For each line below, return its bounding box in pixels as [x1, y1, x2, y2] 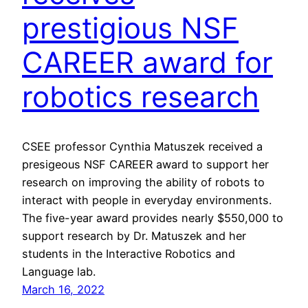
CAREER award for [22, 44, 273, 80]
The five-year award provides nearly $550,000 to [22, 211, 283, 225]
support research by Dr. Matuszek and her [22, 229, 246, 243]
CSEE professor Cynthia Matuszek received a [22, 140, 263, 154]
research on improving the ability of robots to [22, 175, 265, 190]
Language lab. [22, 265, 96, 279]
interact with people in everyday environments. [22, 193, 272, 208]
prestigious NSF [22, 10, 239, 45]
